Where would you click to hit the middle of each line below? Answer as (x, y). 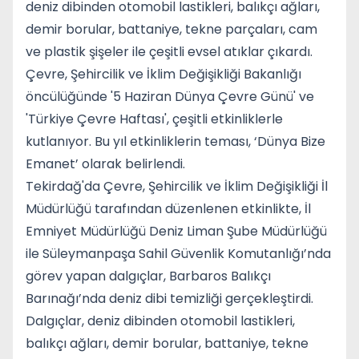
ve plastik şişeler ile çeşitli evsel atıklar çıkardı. (169, 52)
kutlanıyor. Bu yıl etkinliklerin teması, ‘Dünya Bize (175, 141)
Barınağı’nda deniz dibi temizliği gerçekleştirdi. (169, 298)
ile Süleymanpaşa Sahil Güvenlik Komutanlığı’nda (178, 254)
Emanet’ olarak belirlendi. (105, 164)
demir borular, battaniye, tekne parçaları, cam (171, 29)
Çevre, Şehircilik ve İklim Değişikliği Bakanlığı (163, 74)
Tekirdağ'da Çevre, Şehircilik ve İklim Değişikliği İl (177, 186)
